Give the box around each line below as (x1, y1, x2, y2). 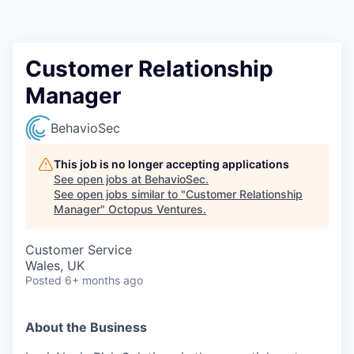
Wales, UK (25, 258, 85, 273)
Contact (13, 24, 58, 42)
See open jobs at (54, 172, 145, 186)
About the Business (25, 319, 147, 335)
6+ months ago (65, 273, 143, 287)
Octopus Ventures (108, 202, 203, 216)
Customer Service (25, 242, 132, 258)
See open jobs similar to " (54, 187, 186, 201)
